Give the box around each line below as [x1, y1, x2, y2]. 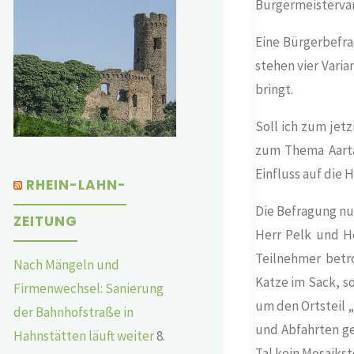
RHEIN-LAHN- [26, 175, 126, 194]
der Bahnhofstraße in [13, 303, 134, 321]
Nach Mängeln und [13, 255, 119, 273]
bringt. [254, 80, 293, 98]
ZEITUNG [13, 211, 77, 231]
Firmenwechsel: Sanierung [13, 279, 164, 297]
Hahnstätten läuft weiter [13, 326, 154, 345]
